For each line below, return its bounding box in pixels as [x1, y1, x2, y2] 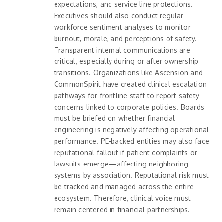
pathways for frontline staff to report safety [54, 91, 199, 100]
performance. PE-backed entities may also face [54, 136, 210, 145]
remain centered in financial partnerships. [54, 205, 190, 214]
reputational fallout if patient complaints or [54, 148, 197, 157]
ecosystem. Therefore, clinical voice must [54, 193, 191, 202]
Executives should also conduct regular [54, 11, 184, 20]
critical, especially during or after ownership [54, 56, 199, 65]
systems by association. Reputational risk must [54, 170, 209, 179]
